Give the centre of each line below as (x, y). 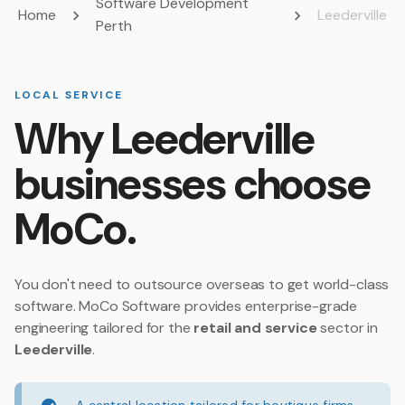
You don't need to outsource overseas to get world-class (202, 285)
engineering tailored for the (104, 328)
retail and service (255, 328)
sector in (347, 328)
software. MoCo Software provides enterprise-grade (186, 306)
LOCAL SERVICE (69, 95)
